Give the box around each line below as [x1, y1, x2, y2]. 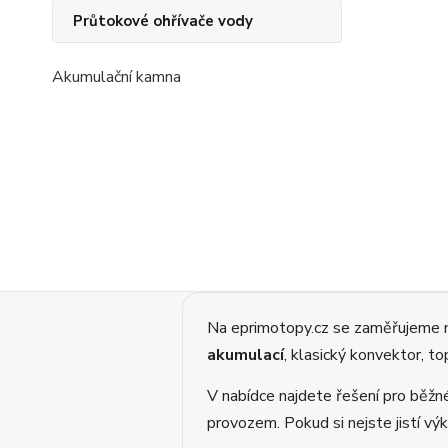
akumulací [207, 344, 284, 366]
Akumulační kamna [52, 66, 181, 88]
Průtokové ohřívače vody [73, 11, 253, 31]
